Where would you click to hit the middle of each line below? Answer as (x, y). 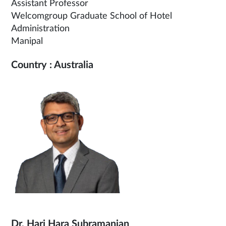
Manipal (27, 42)
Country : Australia (52, 65)
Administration (40, 29)
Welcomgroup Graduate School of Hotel (92, 16)
